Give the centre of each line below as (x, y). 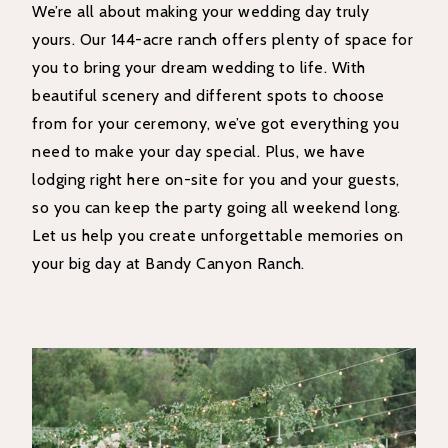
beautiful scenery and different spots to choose (208, 96)
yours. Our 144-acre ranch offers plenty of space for (223, 40)
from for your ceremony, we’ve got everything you (216, 124)
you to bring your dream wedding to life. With (199, 68)
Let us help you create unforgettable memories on (218, 236)
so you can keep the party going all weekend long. (216, 208)
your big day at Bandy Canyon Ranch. (168, 264)
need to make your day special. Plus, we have (199, 152)
